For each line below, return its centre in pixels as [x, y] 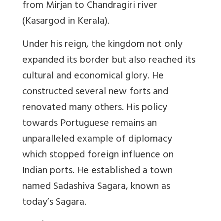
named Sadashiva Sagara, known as [96, 187]
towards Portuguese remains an [90, 124]
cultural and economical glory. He [93, 77]
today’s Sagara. [54, 203]
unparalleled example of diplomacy [97, 140]
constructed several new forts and [95, 93]
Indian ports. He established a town [97, 172]
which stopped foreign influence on [98, 156]
